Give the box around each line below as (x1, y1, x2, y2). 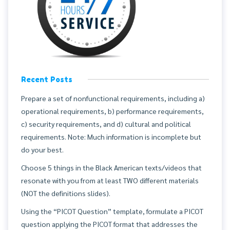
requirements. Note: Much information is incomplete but (21, 132, 201, 142)
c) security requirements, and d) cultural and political (21, 119, 191, 129)
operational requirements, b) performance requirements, (21, 106, 204, 116)
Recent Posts (21, 75, 72, 84)
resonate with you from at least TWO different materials (21, 176, 199, 185)
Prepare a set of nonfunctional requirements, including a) (21, 93, 205, 103)
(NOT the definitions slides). (21, 188, 110, 198)
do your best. (21, 145, 64, 155)
